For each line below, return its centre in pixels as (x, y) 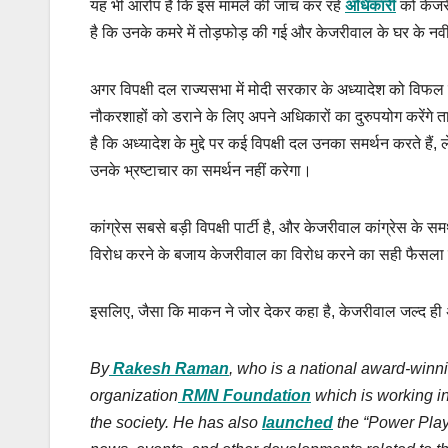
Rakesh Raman (171, 369)
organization (134, 396)
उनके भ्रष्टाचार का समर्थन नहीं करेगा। (201, 171)
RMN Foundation (246, 396)
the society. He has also (176, 423)
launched (297, 423)
